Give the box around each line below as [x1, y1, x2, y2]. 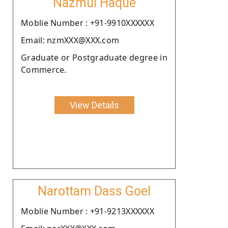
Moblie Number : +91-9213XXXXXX [21, 205, 154, 217]
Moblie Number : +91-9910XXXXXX [21, 17, 154, 28]
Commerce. [21, 64, 67, 75]
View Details [69, 99, 119, 110]
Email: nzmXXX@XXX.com [21, 34, 120, 46]
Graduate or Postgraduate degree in [21, 51, 167, 63]
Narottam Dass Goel [38, 183, 151, 198]
